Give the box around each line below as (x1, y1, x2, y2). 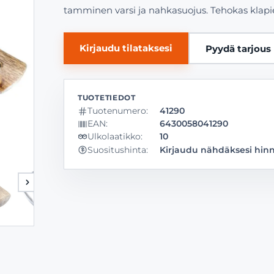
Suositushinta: (87, 144, 148, 155)
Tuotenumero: (87, 106, 148, 116)
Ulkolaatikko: (87, 131, 143, 141)
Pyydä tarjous (205, 42, 271, 54)
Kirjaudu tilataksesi (80, 42, 172, 54)
